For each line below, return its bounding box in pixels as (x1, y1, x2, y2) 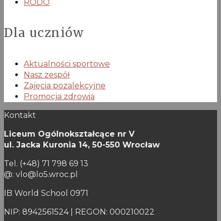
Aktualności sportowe (24, 59, 110, 69)
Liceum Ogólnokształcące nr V (4, 129, 135, 139)
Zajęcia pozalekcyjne (24, 81, 106, 91)
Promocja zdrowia (24, 92, 95, 102)
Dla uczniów (4, 25, 84, 41)
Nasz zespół (24, 70, 70, 80)
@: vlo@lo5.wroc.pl (4, 170, 78, 180)
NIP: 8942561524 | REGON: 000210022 (4, 207, 154, 217)
